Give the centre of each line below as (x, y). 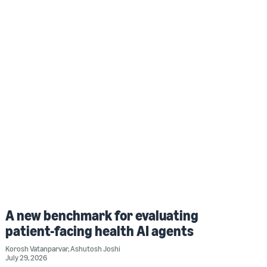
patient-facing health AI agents (100, 230)
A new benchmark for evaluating (102, 215)
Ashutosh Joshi (96, 248)
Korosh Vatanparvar (37, 248)
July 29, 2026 (27, 257)
